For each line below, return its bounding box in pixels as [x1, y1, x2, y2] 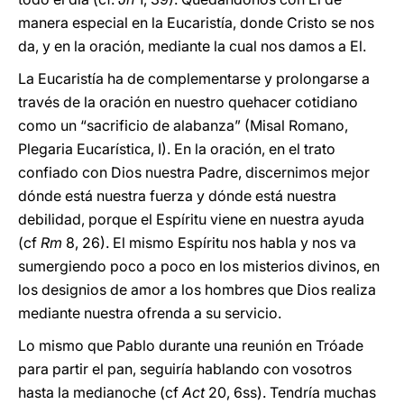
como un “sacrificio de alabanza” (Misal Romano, [18, 116, 348, 134]
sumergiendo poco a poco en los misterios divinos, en [18, 257, 380, 275]
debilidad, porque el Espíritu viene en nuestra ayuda [18, 210, 364, 228]
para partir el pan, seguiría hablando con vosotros [18, 360, 352, 378]
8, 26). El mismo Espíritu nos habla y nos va [62, 234, 356, 252]
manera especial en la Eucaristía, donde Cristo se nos [18, 14, 374, 32]
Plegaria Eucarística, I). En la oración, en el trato [18, 140, 335, 158]
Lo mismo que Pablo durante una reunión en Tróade [18, 336, 363, 354]
